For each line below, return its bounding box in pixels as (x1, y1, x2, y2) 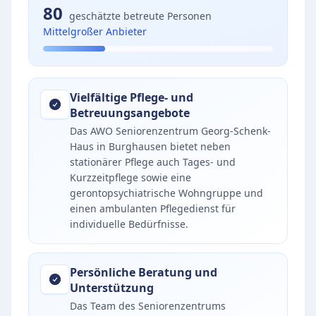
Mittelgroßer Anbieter (43, 25, 147, 38)
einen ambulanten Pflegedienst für (70, 202, 236, 215)
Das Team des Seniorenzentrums (70, 299, 226, 312)
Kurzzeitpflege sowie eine (70, 171, 191, 184)
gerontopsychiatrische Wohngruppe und (70, 186, 263, 200)
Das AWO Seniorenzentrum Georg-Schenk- (70, 124, 271, 138)
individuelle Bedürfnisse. (70, 217, 188, 231)
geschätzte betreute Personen (69, 9, 212, 23)
